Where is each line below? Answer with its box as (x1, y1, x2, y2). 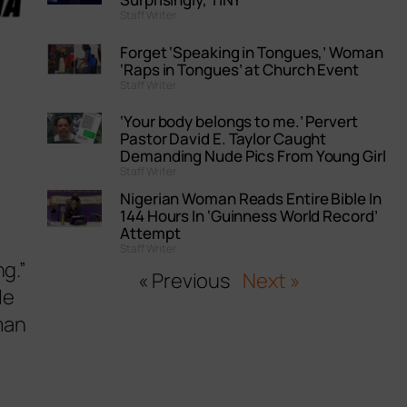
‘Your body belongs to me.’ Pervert (120, 111, 358, 133)
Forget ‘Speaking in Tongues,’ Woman (120, 41, 383, 63)
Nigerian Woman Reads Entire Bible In (120, 188, 382, 210)
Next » (243, 267, 300, 295)
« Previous (138, 267, 231, 295)
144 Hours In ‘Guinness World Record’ (120, 205, 378, 227)
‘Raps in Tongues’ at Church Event (120, 58, 359, 80)
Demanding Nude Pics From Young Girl (120, 145, 386, 167)
